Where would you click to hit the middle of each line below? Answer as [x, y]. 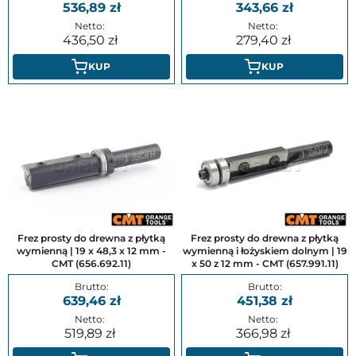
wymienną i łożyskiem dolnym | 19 [265, 251]
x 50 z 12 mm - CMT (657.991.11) [265, 264]
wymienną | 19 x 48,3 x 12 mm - [91, 251]
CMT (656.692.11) [91, 264]
